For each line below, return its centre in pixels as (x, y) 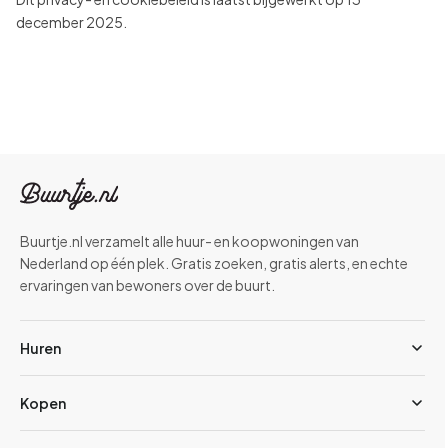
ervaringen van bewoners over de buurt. (147, 285)
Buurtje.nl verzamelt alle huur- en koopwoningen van (189, 241)
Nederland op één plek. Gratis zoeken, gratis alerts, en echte (214, 263)
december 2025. (71, 22)
